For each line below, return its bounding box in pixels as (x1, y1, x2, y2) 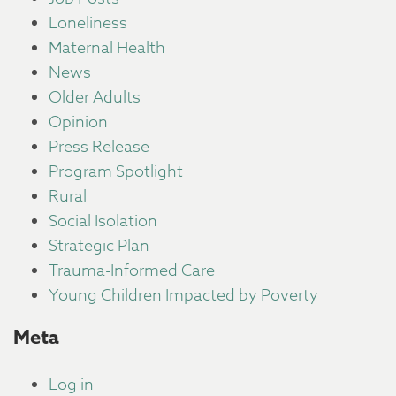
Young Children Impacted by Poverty (49, 284, 318, 308)
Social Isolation (49, 209, 157, 233)
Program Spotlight (49, 160, 183, 184)
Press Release (49, 135, 149, 159)
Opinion (49, 110, 108, 134)
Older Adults (49, 86, 141, 110)
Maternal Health (49, 36, 165, 60)
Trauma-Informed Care (49, 259, 215, 283)
